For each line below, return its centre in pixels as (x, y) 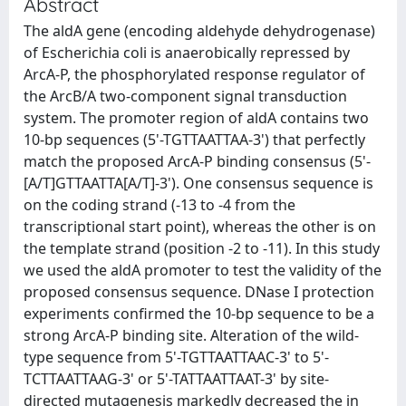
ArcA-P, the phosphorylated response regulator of (194, 74)
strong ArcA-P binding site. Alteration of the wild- (191, 335)
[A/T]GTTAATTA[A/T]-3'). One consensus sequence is (198, 183)
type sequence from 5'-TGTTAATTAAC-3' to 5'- (176, 357)
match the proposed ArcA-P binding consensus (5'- (197, 161)
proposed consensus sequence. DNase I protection (199, 292)
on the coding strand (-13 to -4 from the (159, 205)
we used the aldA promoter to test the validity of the (203, 270)
